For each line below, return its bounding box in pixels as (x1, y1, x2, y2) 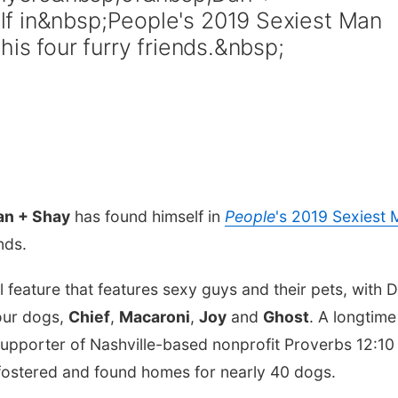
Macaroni (119, 307, 190, 326)
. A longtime (309, 307, 396, 326)
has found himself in (70, 207, 225, 226)
